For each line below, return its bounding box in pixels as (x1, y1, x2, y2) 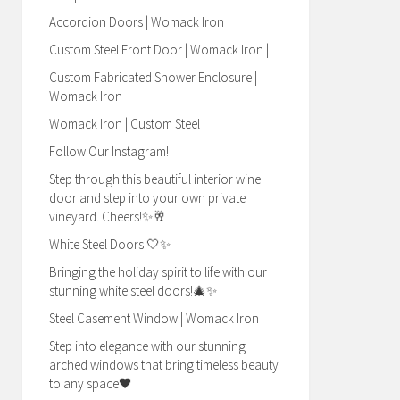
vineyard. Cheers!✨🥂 (49, 208, 166, 225)
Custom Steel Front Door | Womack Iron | (49, 41, 269, 58)
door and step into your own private (49, 189, 246, 206)
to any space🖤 (49, 375, 132, 392)
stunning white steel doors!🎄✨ (49, 282, 217, 299)
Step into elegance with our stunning (49, 337, 246, 354)
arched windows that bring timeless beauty (49, 356, 279, 373)
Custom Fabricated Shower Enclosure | (49, 69, 257, 86)
